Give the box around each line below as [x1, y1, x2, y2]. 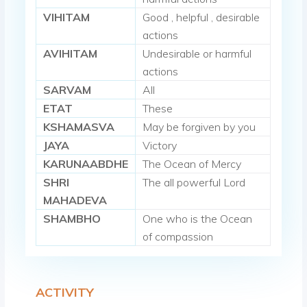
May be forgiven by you [143, 120, 256, 134]
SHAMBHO [43, 212, 101, 226]
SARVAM [43, 83, 92, 97]
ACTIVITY [36, 284, 95, 301]
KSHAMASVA [43, 120, 115, 134]
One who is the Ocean [143, 212, 253, 226]
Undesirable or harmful [143, 47, 252, 61]
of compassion [143, 230, 214, 244]
